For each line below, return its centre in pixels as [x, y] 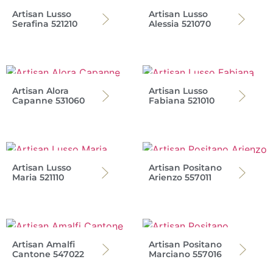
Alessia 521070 [180, 23]
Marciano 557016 [185, 254]
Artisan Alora [41, 90]
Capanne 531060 [48, 100]
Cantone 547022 [48, 254]
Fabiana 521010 [182, 100]
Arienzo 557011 [180, 177]
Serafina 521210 [45, 23]
